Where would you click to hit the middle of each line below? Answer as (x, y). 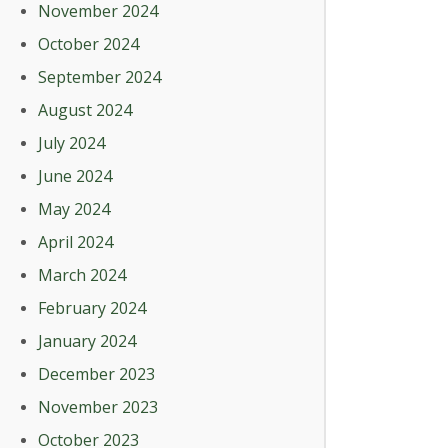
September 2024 (99, 77)
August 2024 (85, 110)
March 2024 (82, 275)
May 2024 (74, 209)
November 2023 (98, 407)
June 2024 (75, 176)
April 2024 (75, 242)
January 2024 (87, 341)
